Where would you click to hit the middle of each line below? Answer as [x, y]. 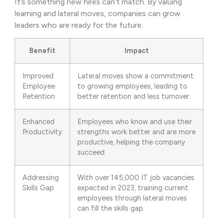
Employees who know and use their [135, 122]
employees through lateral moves [132, 198]
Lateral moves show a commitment [136, 76]
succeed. [92, 153]
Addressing [41, 178]
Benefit [42, 51]
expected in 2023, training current [133, 188]
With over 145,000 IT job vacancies [136, 178]
